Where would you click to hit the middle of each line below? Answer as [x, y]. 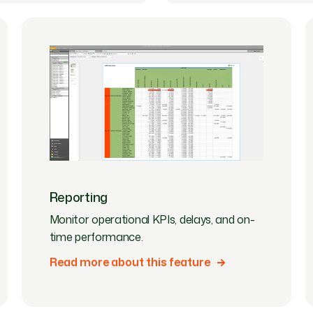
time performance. [96, 237]
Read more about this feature [130, 262]
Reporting [78, 197]
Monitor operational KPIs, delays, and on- [152, 220]
